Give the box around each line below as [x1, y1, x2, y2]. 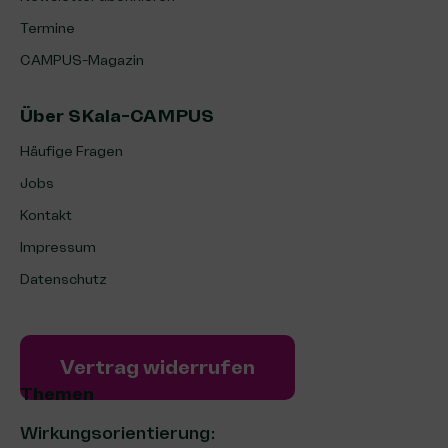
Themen [20, 382, 94, 405]
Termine [20, 19, 75, 37]
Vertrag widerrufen [60, 354, 255, 380]
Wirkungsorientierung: [20, 421, 216, 444]
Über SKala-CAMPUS [20, 104, 214, 127]
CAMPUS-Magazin [20, 51, 144, 69]
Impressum [20, 238, 96, 256]
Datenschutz [20, 270, 107, 288]
